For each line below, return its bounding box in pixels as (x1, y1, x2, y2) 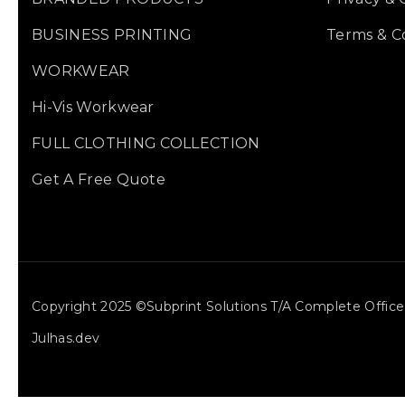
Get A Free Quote (32, 171, 166, 189)
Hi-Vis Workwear (32, 99, 155, 117)
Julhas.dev (32, 330, 100, 347)
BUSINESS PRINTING (32, 26, 193, 44)
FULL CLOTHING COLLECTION (32, 135, 260, 153)
